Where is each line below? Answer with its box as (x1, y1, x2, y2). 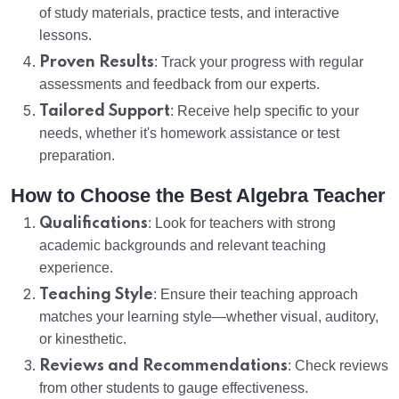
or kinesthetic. (39, 331, 126, 347)
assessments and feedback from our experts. (39, 77, 320, 93)
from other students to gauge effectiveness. (39, 380, 308, 396)
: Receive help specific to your (170, 103, 359, 119)
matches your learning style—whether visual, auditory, (39, 309, 379, 325)
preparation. (39, 148, 115, 164)
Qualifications (39, 216, 148, 232)
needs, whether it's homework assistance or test (39, 126, 339, 142)
